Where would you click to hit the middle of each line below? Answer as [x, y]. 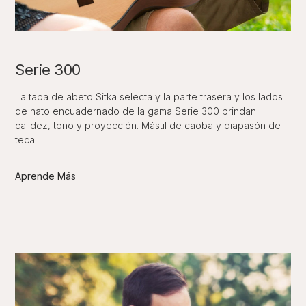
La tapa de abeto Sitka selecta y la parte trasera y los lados [149, 96]
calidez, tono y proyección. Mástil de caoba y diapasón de [148, 125]
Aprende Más [46, 176]
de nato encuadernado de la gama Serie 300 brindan [136, 111]
